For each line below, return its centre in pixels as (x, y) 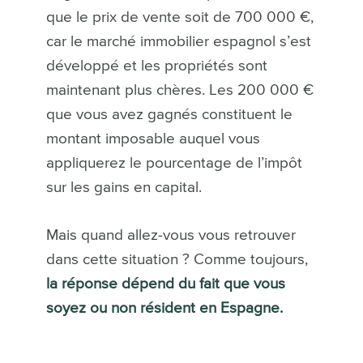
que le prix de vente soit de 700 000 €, (179, 18)
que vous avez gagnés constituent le (169, 115)
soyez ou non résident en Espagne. (164, 309)
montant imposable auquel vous (153, 139)
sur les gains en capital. (124, 188)
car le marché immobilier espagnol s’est (178, 42)
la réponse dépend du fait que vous (165, 284)
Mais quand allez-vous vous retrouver (171, 236)
